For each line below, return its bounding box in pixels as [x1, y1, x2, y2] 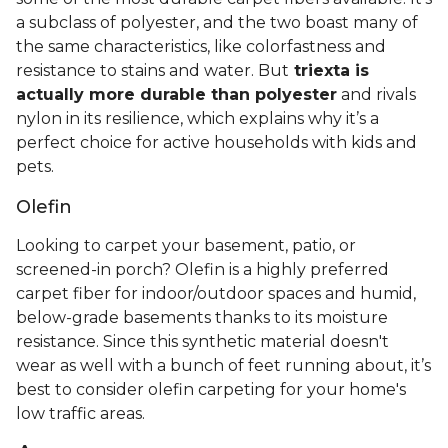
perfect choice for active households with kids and [16, 133, 417, 153]
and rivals [337, 85, 416, 105]
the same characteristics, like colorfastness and [16, 37, 386, 57]
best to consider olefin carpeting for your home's [16, 380, 406, 400]
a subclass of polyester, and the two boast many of [16, 13, 418, 33]
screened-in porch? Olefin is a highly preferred [16, 260, 389, 280]
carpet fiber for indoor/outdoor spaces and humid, [16, 284, 416, 304]
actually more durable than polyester [16, 85, 337, 105]
